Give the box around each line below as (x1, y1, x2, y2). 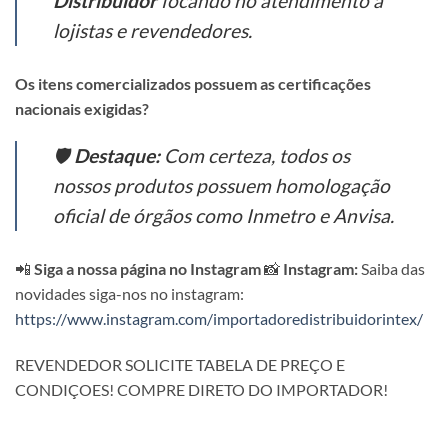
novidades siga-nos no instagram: (15, 284, 244, 304)
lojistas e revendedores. (53, 18, 252, 42)
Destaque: (74, 144, 160, 168)
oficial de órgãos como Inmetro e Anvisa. (53, 204, 394, 228)
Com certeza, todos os (160, 144, 350, 168)
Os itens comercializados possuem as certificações (15, 73, 371, 93)
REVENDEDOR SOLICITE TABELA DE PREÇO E (15, 355, 345, 375)
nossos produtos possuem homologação (53, 174, 390, 198)
